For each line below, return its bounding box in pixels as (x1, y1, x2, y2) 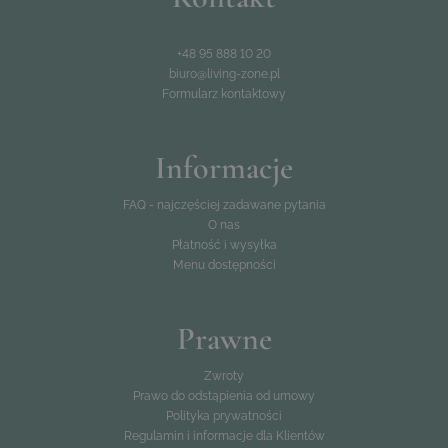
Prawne (176, 319, 272, 358)
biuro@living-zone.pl (168, 67, 280, 81)
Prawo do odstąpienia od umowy (133, 389, 315, 403)
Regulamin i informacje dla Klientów (123, 429, 325, 443)
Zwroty (204, 369, 244, 383)
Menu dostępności (172, 258, 276, 272)
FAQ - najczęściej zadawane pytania (122, 198, 326, 212)
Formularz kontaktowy (162, 87, 286, 101)
